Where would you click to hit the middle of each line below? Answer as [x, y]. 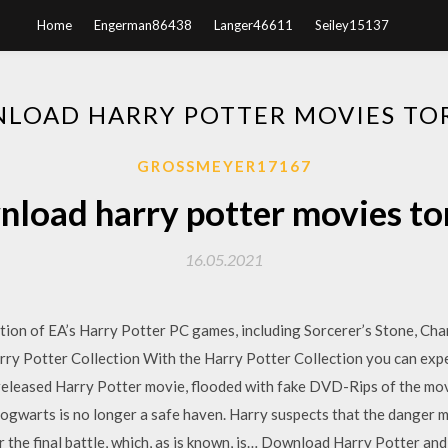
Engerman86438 [143, 25]
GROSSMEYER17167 [224, 166]
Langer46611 [253, 25]
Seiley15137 [352, 25]
